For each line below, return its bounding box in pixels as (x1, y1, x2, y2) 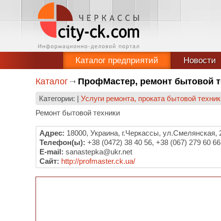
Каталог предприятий (75, 56, 158, 65)
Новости (184, 56, 216, 65)
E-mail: (39, 147, 64, 156)
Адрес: (39, 129, 65, 137)
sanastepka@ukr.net (64, 147, 132, 156)
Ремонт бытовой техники (36, 109, 120, 117)
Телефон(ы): (39, 138, 85, 147)
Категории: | (39, 94, 81, 103)
